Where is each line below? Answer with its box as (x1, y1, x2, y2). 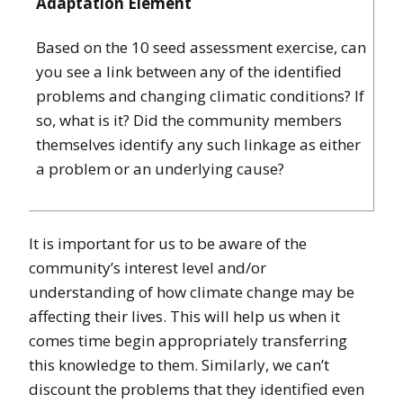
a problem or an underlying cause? (36, 158, 284, 180)
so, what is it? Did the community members (36, 110, 342, 131)
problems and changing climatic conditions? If (36, 85, 364, 107)
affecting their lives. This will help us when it (29, 306, 340, 327)
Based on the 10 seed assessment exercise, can (36, 37, 366, 58)
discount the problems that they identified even (29, 379, 364, 400)
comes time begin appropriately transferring (29, 330, 347, 352)
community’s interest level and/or (29, 257, 266, 279)
